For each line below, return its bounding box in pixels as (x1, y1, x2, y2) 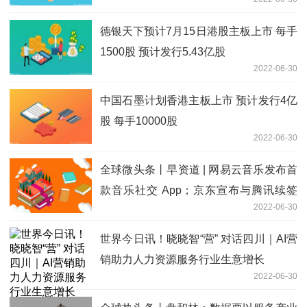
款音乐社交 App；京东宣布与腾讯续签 (100, 184, 297, 196)
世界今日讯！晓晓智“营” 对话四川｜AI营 (100, 232, 297, 245)
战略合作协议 (100, 204, 166, 217)
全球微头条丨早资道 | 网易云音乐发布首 (100, 163, 297, 175)
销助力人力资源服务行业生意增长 (100, 253, 265, 265)
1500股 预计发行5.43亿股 (100, 45, 225, 58)
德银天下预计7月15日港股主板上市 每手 (100, 25, 297, 37)
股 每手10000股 (100, 114, 177, 127)
